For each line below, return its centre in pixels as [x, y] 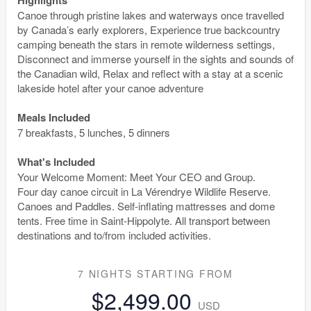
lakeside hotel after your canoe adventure [110, 87]
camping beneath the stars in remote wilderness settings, [146, 44]
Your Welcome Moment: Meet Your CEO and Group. [136, 176]
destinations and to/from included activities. [114, 235]
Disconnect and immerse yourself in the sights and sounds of [155, 58]
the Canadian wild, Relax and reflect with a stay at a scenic [150, 73]
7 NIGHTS [107, 273]
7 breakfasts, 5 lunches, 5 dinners [94, 132]
